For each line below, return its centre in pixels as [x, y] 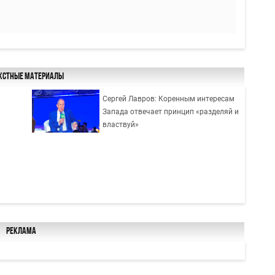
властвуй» [121, 124]
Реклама [21, 232]
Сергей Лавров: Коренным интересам [169, 99]
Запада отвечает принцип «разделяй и [171, 111]
